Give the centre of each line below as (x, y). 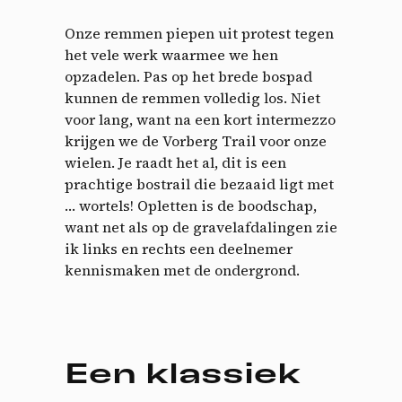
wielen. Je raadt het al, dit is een (175, 163)
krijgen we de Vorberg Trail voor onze (196, 141)
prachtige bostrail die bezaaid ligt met (199, 184)
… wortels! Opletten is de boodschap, (191, 206)
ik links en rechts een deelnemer (179, 249)
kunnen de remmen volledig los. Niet (192, 98)
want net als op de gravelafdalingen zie (201, 227)
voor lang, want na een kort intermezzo (200, 120)
